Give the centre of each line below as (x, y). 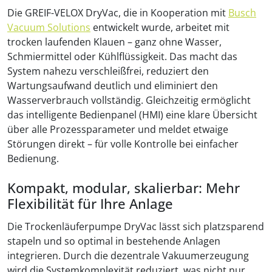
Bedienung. (33, 158)
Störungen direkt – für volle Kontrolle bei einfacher (123, 144)
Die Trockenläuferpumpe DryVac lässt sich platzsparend (136, 226)
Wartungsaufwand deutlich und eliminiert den (113, 85)
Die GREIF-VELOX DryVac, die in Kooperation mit (118, 12)
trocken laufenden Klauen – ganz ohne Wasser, (114, 42)
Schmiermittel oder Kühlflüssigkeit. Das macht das (122, 56)
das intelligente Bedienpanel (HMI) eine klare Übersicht (132, 114)
